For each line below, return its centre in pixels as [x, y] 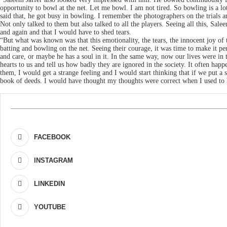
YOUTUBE [50, 207]
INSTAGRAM [53, 160]
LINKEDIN [49, 183]
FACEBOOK [52, 137]
